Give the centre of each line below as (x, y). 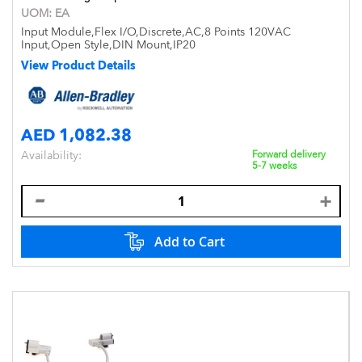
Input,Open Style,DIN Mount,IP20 (108, 44)
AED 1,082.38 (76, 135)
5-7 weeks (274, 165)
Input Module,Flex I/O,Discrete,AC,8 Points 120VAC (156, 32)
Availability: (51, 155)
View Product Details (78, 65)
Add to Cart (189, 241)
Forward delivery (289, 154)
